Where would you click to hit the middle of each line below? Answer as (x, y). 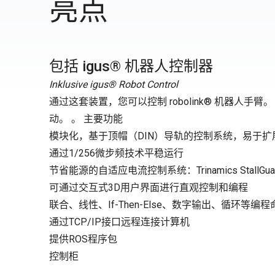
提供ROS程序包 (83, 239)
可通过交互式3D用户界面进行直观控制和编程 (149, 188)
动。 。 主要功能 (86, 119)
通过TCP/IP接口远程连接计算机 (119, 222)
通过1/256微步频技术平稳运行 (116, 153)
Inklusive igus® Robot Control (114, 84)
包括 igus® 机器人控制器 (131, 66)
